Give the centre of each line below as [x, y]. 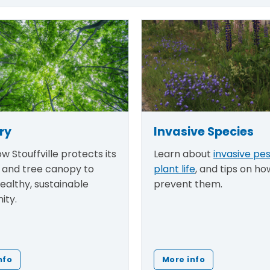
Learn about [184, 154]
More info [184, 259]
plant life [174, 169]
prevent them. [188, 184]
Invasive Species [204, 132]
